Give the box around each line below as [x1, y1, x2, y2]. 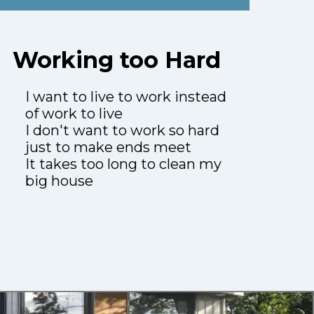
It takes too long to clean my [25, 156, 221, 173]
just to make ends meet [25, 139, 191, 156]
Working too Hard [12, 46, 221, 74]
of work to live [25, 105, 123, 123]
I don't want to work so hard [25, 122, 219, 139]
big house [25, 172, 93, 190]
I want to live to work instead [25, 88, 226, 106]
